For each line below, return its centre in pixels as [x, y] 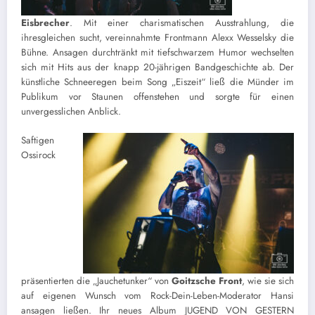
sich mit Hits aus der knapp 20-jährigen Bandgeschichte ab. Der [157, 67]
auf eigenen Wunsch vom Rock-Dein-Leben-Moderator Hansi [157, 295]
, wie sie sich [268, 281]
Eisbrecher [45, 23]
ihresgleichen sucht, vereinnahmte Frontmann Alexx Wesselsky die [157, 38]
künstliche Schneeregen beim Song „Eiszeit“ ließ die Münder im [157, 82]
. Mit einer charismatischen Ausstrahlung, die [182, 23]
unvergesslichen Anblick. [71, 112]
